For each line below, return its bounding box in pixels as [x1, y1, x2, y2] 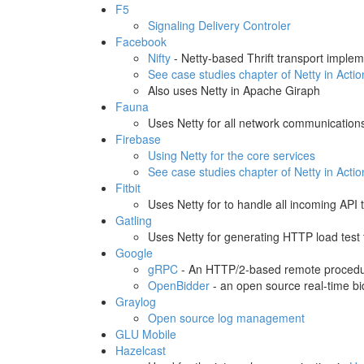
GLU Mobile [115, 326, 176, 342]
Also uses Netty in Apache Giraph [148, 82, 320, 98]
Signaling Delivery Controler [148, 17, 291, 33]
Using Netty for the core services [148, 147, 315, 163]
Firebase [115, 131, 161, 147]
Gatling [115, 212, 152, 228]
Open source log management [148, 310, 305, 326]
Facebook [115, 33, 167, 50]
